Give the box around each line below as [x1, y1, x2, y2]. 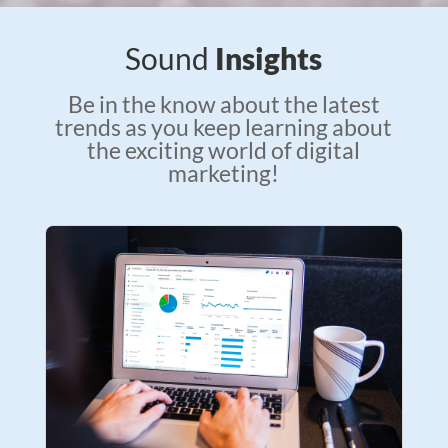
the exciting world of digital [87, 135, 361, 164]
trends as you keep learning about [55, 112, 393, 141]
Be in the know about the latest [67, 89, 380, 118]
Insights [215, 40, 323, 76]
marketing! [168, 158, 280, 187]
